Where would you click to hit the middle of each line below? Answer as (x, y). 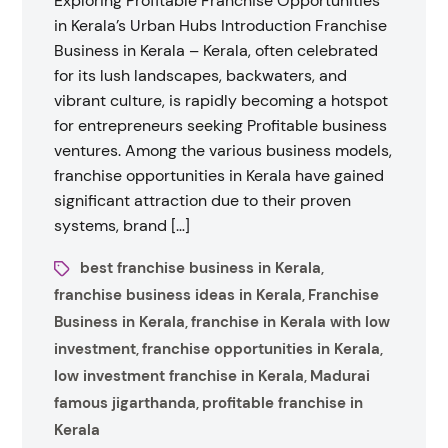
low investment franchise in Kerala (179, 376)
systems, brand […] (122, 225)
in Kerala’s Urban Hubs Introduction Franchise (221, 25)
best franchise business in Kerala (201, 268)
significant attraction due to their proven (203, 200)
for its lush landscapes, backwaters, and (201, 75)
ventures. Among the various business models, (223, 150)
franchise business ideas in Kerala (178, 295)
